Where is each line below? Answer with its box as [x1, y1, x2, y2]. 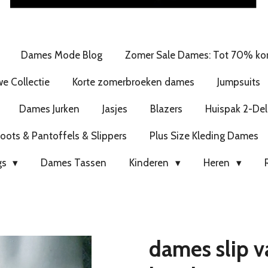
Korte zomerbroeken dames [72, 75, 194, 88]
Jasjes [102, 102, 127, 115]
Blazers [150, 102, 182, 115]
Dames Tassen [41, 156, 107, 169]
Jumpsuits [217, 75, 260, 88]
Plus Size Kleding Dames [149, 129, 258, 142]
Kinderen [129, 156, 172, 169]
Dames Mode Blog [21, 48, 103, 61]
